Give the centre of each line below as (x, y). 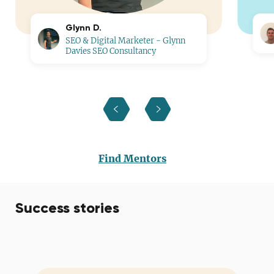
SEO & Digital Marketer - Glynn (126, 41)
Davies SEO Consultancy (111, 51)
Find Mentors (132, 158)
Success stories (67, 208)
